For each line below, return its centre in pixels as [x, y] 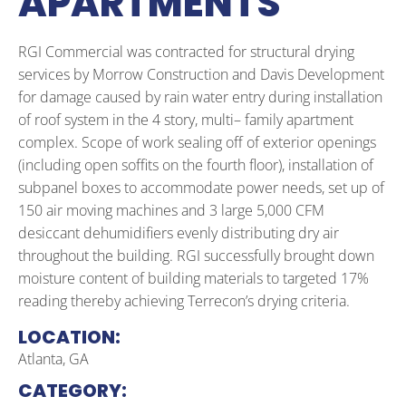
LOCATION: [69, 337]
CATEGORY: [72, 390]
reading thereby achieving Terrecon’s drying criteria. [184, 301]
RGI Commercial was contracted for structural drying [186, 52]
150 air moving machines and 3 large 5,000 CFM [171, 211]
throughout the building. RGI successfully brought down [196, 256]
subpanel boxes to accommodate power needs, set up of [201, 188]
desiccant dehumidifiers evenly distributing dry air [179, 233]
